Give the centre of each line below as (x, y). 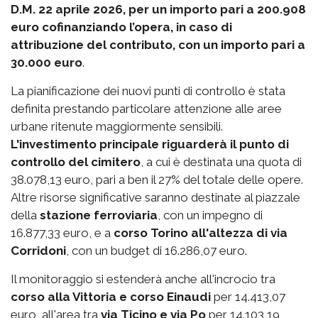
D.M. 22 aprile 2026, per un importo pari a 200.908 (158, 10)
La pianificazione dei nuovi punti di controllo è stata (148, 91)
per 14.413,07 (248, 297)
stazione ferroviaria (99, 215)
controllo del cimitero (76, 162)
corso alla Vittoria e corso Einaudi (111, 297)
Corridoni (38, 251)
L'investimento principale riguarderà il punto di (150, 144)
